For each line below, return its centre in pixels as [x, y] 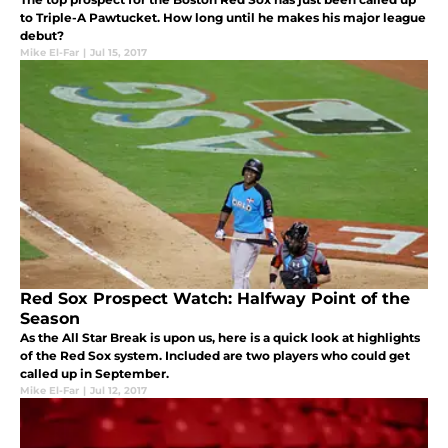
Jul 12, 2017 [118, 390]
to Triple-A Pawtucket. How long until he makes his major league [223, 17]
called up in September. [94, 373]
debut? [42, 35]
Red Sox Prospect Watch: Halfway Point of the [215, 298]
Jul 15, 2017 [118, 52]
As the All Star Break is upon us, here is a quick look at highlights [220, 337]
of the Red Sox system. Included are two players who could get [215, 355]
